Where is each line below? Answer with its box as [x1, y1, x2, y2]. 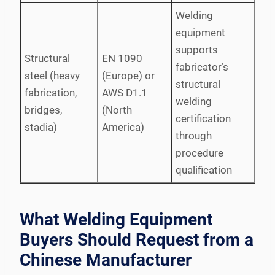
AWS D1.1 [102, 86, 147, 99]
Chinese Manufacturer [20, 249, 192, 270]
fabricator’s [176, 60, 228, 73]
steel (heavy [25, 69, 80, 82]
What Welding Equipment [20, 209, 212, 230]
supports [176, 43, 218, 56]
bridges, [25, 103, 62, 116]
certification [176, 112, 231, 125]
